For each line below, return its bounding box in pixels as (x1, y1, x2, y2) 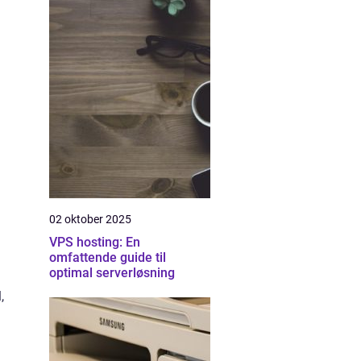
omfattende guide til (49, 250, 166, 265)
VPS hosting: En (49, 234, 140, 250)
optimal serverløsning (49, 265, 175, 280)
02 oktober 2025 (49, 213, 131, 226)
